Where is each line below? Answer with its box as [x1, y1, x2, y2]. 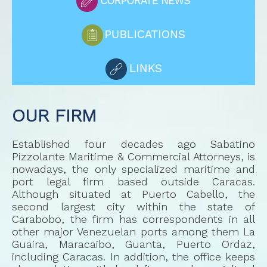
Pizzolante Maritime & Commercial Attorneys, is [12, 150, 255, 163]
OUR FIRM [12, 104, 97, 126]
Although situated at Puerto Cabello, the [12, 187, 255, 200]
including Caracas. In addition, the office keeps [12, 250, 255, 263]
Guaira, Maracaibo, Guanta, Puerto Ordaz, [12, 237, 255, 250]
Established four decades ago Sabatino [12, 137, 255, 150]
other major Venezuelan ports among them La [12, 225, 255, 238]
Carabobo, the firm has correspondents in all [12, 212, 255, 225]
